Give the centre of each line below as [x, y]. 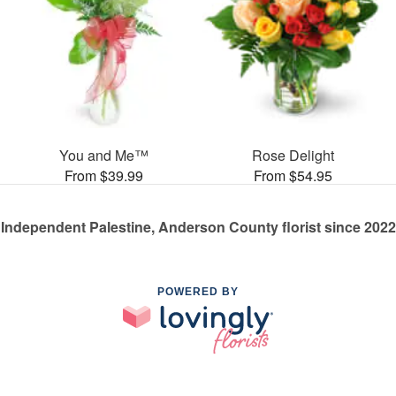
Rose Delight [293, 155]
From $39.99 [103, 175]
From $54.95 [293, 175]
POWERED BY [198, 291]
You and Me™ [103, 155]
